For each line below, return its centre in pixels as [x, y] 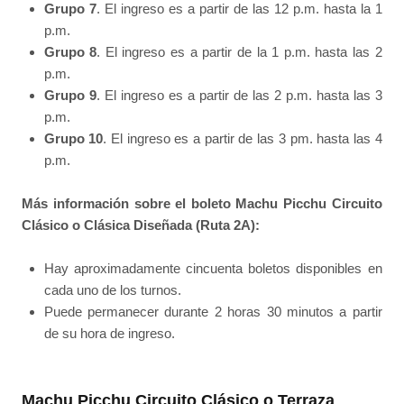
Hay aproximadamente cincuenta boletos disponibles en [213, 269]
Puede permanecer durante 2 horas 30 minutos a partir [213, 312]
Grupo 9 [70, 95]
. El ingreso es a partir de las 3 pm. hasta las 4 [243, 138]
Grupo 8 [70, 51]
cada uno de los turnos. [112, 290]
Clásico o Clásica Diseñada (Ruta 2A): [141, 225]
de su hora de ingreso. [109, 334]
